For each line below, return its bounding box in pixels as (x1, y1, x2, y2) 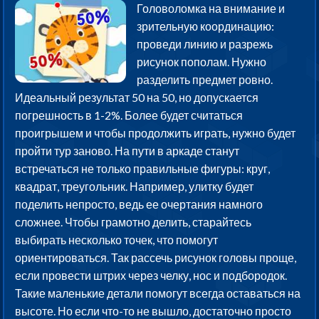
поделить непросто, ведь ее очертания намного (15, 197, 263, 211)
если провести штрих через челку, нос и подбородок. (15, 268, 288, 283)
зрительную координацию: (137, 19, 275, 33)
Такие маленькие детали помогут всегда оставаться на (15, 286, 301, 300)
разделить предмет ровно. (137, 73, 273, 87)
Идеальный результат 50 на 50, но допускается (15, 90, 259, 105)
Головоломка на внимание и (137, 1, 286, 16)
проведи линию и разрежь (137, 37, 273, 51)
